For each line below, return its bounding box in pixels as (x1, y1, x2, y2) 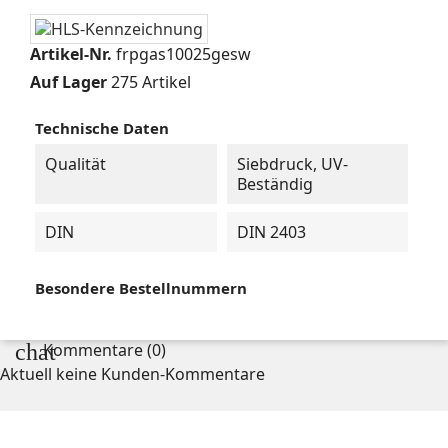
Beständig (236, 173, 313, 196)
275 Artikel (111, 71, 191, 94)
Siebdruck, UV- (236, 153, 348, 176)
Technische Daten (35, 118, 169, 139)
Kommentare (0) (39, 339, 166, 362)
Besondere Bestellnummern (35, 278, 247, 299)
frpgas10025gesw (116, 43, 251, 66)
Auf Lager (30, 71, 107, 94)
